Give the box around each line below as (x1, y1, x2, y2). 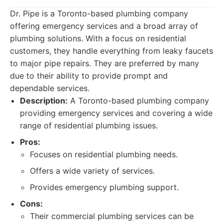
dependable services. (10, 83, 90, 93)
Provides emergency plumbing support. (30, 182, 179, 192)
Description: (20, 96, 68, 106)
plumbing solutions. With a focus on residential (10, 33, 186, 43)
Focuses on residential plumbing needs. (30, 149, 178, 159)
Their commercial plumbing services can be (30, 211, 194, 221)
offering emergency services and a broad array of (10, 21, 198, 31)
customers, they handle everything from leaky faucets (10, 46, 213, 56)
